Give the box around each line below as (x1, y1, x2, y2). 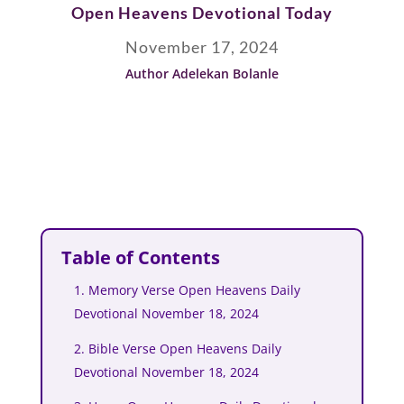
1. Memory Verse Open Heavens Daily (73, 281, 300, 299)
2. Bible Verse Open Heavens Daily (73, 339, 281, 357)
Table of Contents (60, 245, 220, 270)
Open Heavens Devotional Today (70, 3, 333, 23)
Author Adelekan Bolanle (124, 65, 279, 82)
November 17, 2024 (124, 38, 279, 57)
